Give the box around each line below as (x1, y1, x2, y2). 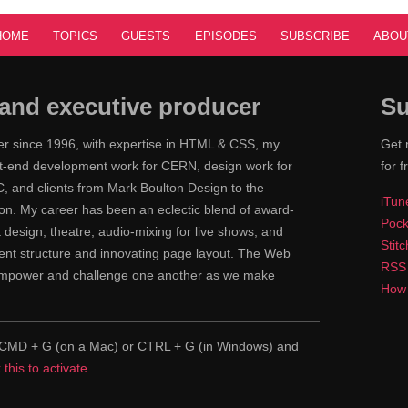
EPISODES (194, 28, 257, 43)
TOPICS (52, 28, 97, 43)
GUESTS (121, 28, 171, 43)
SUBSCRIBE (280, 28, 351, 43)
